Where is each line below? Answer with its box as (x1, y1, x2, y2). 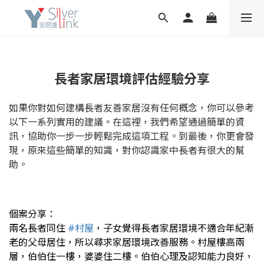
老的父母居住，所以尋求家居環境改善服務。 (9, 236, 197, 249)
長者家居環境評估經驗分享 (54, 70, 210, 87)
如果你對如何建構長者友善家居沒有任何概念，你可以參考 (9, 101, 254, 114)
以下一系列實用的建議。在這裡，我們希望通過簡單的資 (9, 115, 245, 128)
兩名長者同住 (9, 222, 68, 235)
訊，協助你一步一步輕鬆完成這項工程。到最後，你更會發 (9, 130, 254, 143)
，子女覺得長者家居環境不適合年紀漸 (94, 222, 254, 235)
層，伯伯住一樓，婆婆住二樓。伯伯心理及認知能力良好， (9, 250, 254, 263)
